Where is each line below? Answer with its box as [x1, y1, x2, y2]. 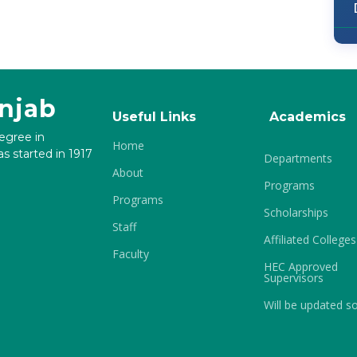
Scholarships [264, 205, 328, 220]
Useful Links [112, 109, 196, 124]
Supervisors [264, 270, 324, 285]
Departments [264, 151, 332, 166]
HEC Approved [264, 259, 338, 274]
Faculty [112, 246, 149, 261]
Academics [269, 109, 346, 124]
